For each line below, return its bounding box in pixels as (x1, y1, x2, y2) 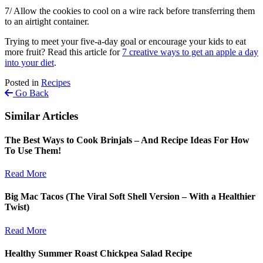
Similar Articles (5, 109, 78, 122)
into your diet (5, 57, 54, 68)
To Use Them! (5, 145, 61, 156)
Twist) (5, 202, 29, 213)
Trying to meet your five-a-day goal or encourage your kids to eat (5, 36, 246, 46)
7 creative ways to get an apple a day (122, 46, 258, 57)
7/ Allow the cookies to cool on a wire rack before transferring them (5, 5, 255, 16)
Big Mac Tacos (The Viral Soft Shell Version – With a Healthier (5, 191, 255, 202)
